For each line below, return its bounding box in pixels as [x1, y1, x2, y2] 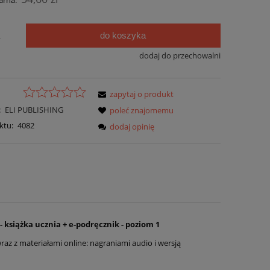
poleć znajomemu [110, 104, 174, 116]
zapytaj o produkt [110, 88, 174, 99]
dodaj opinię [110, 121, 155, 132]
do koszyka [100, 30, 146, 41]
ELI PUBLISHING [4, 104, 63, 115]
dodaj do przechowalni [139, 50, 221, 61]
